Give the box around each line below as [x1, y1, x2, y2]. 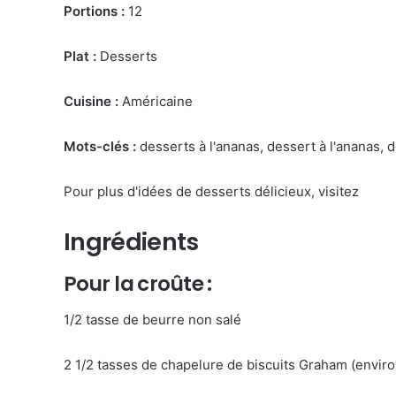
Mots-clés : [64, 137, 136, 155]
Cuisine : [64, 92, 118, 110]
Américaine [118, 92, 193, 110]
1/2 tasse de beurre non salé [64, 310, 241, 328]
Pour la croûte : [64, 270, 212, 298]
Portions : [64, 2, 125, 19]
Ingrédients [64, 225, 199, 258]
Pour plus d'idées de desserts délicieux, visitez [64, 182, 362, 200]
